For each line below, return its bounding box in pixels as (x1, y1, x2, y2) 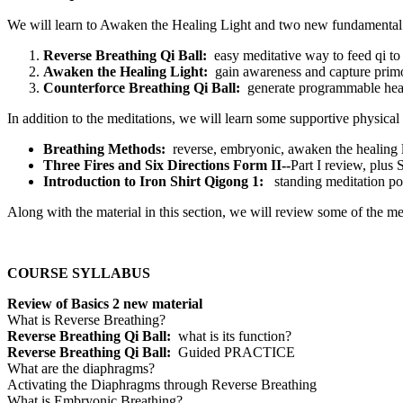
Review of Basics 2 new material (7, 296, 202, 312)
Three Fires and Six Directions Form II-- (43, 157, 291, 174)
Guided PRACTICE (171, 345, 295, 361)
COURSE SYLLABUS (7, 265, 150, 282)
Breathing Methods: (43, 141, 173, 157)
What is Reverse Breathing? (7, 312, 166, 328)
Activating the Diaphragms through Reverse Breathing (7, 377, 317, 393)
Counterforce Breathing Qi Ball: (43, 80, 244, 96)
